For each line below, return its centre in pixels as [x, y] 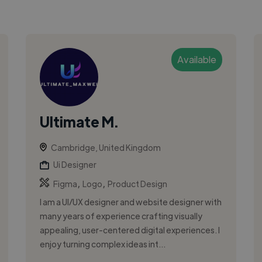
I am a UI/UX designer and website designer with [130, 201]
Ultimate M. [79, 121]
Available [197, 59]
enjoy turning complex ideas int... [102, 244]
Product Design [137, 183]
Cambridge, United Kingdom [106, 147]
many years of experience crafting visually [121, 216]
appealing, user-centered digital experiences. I [130, 230]
